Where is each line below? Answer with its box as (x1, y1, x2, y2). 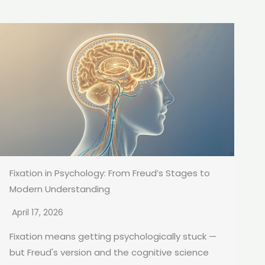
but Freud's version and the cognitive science (9, 246, 209, 259)
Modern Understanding (9, 183, 110, 196)
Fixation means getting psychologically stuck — (9, 230, 216, 243)
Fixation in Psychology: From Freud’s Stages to (9, 167, 210, 180)
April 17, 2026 (12, 206, 63, 219)
